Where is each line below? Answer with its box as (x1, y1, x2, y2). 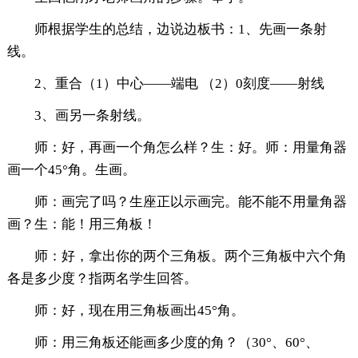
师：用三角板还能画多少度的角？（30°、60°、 (34, 335, 319, 351)
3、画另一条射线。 (34, 108, 150, 124)
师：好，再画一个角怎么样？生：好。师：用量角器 (34, 140, 347, 156)
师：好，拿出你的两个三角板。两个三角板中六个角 (34, 249, 347, 265)
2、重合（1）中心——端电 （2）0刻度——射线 (34, 76, 324, 92)
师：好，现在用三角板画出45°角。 (34, 303, 245, 319)
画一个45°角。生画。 (6, 162, 136, 178)
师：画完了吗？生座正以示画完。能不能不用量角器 (34, 194, 347, 210)
